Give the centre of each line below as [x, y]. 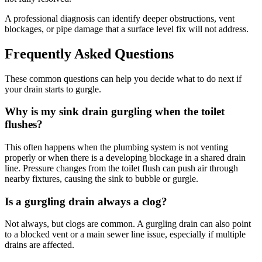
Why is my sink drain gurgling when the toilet [115, 112]
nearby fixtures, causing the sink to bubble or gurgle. [101, 178]
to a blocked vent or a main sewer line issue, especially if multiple [125, 235]
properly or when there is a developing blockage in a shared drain [125, 157]
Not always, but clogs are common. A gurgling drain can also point [128, 224]
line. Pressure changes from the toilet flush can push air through [121, 168]
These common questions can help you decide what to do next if [123, 78]
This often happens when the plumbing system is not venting [116, 147]
